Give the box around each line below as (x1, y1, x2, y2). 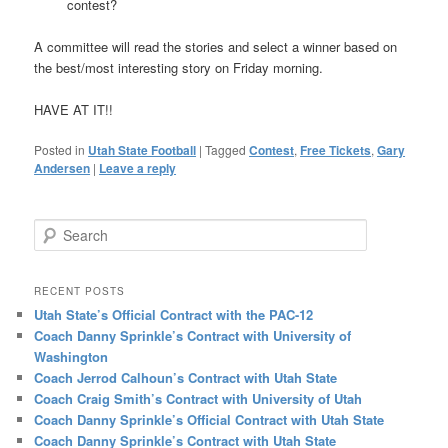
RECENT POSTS (34, 283, 126, 298)
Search (34, 220, 74, 238)
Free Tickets (300, 140, 372, 159)
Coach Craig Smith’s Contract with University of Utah (34, 388, 363, 408)
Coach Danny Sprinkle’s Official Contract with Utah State (34, 409, 385, 429)
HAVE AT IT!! (34, 99, 114, 119)
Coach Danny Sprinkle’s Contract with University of (34, 325, 352, 345)
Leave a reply (99, 158, 177, 177)
